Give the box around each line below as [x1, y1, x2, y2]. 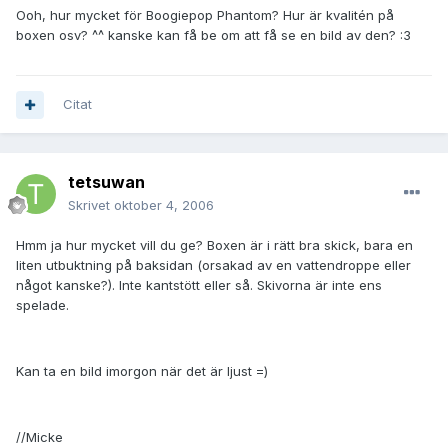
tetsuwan [68, 172, 145, 193]
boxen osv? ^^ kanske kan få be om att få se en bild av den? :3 [16, 27, 411, 44]
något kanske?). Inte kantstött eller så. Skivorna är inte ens [16, 277, 382, 294]
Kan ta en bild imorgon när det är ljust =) [16, 363, 268, 380]
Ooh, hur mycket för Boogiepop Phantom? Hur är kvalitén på [16, 7, 394, 24]
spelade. [16, 297, 69, 314]
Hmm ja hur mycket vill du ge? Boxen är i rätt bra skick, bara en [16, 237, 413, 254]
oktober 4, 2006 [114, 197, 214, 214]
